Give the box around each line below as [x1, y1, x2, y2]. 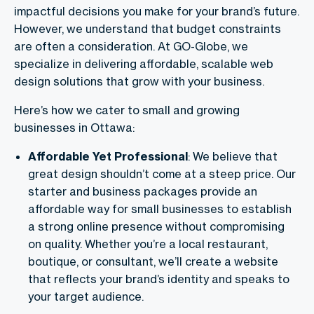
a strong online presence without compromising [28, 219, 285, 234]
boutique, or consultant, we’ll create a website [28, 254, 278, 269]
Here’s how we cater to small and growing [14, 103, 240, 118]
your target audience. [28, 289, 144, 304]
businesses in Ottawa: [14, 121, 135, 135]
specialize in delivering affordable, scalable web [14, 57, 273, 71]
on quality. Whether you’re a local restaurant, [28, 237, 268, 252]
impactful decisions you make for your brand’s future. [14, 4, 299, 19]
